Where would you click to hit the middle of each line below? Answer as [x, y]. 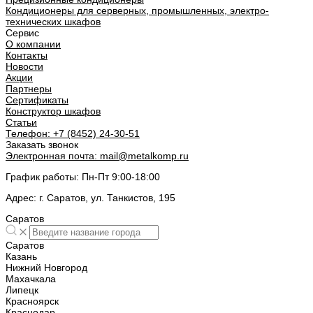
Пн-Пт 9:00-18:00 [119, 177]
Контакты [27, 56]
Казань [21, 257]
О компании [33, 44]
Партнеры [29, 89]
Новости [24, 67]
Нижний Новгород [46, 268]
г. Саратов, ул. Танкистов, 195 [106, 198]
